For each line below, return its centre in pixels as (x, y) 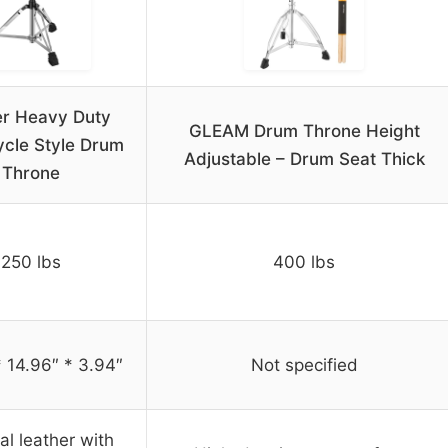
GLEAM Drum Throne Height (304, 131)
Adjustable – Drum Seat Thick (304, 159)
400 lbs (304, 262)
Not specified (304, 365)
